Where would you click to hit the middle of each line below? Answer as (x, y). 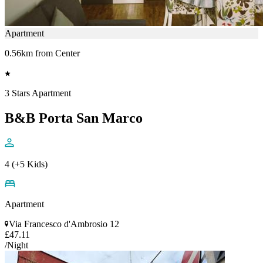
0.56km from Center (42, 53)
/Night (16, 245)
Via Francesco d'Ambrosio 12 (64, 224)
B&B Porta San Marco (74, 118)
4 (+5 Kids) (26, 164)
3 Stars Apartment (38, 93)
